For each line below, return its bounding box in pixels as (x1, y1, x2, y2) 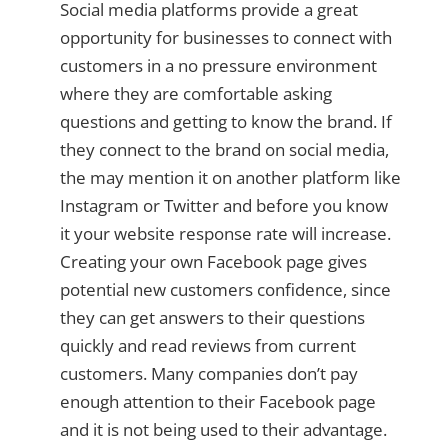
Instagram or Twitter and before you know (59, 194, 388, 218)
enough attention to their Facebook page (59, 390, 376, 414)
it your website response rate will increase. (59, 222, 391, 246)
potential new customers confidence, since (59, 278, 391, 302)
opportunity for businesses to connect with (59, 26, 392, 50)
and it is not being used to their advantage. (59, 418, 387, 442)
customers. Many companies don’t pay (59, 362, 358, 386)
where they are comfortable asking (59, 82, 332, 106)
